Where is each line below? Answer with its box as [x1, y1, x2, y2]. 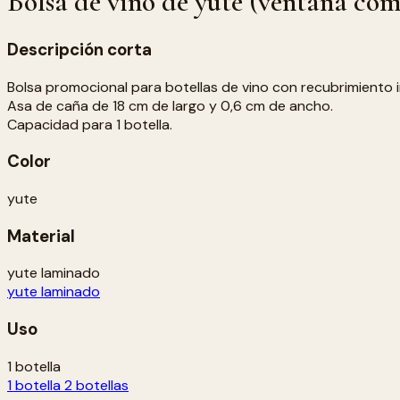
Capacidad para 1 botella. [7, 114, 172, 134]
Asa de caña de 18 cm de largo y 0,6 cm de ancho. [7, 96, 333, 115]
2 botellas [64, 375, 129, 395]
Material [7, 224, 75, 247]
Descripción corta [7, 37, 152, 61]
